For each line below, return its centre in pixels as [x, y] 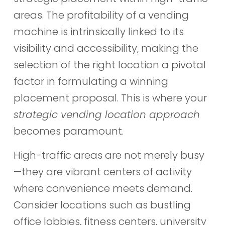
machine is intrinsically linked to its [98, 32]
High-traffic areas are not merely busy [109, 155]
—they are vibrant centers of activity [102, 172]
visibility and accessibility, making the [106, 48]
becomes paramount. [68, 131]
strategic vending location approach [106, 115]
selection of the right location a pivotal [109, 65]
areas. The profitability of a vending [101, 15]
